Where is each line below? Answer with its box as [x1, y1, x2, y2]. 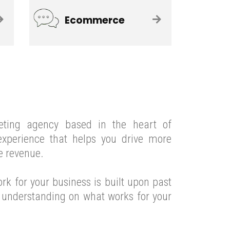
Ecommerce [64, 13, 125, 27]
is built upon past [91, 176, 172, 189]
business [52, 176, 91, 189]
